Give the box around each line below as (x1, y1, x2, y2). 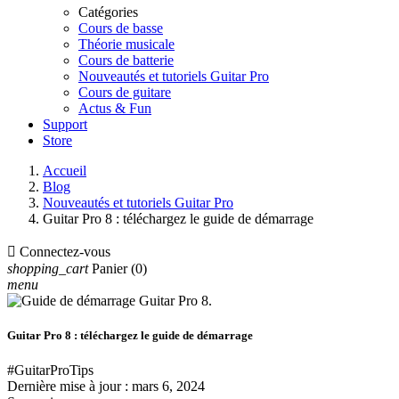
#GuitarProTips (7, 362, 94, 379)
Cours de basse (78, 20, 163, 36)
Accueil (43, 163, 86, 178)
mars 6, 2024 (132, 379, 205, 395)
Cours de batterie (78, 53, 174, 68)
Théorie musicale (78, 37, 175, 52)
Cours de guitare (78, 85, 171, 100)
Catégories (78, 4, 138, 20)
